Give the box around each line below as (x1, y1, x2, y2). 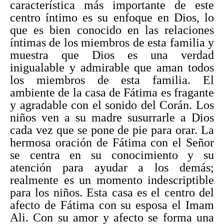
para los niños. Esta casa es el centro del (10, 185, 214, 199)
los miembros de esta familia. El (10, 73, 214, 86)
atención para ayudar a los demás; (10, 160, 214, 174)
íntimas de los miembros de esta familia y (10, 35, 214, 49)
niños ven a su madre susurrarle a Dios (10, 110, 214, 124)
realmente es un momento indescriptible (10, 173, 214, 186)
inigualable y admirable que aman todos (10, 60, 214, 74)
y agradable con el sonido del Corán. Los (10, 98, 214, 111)
